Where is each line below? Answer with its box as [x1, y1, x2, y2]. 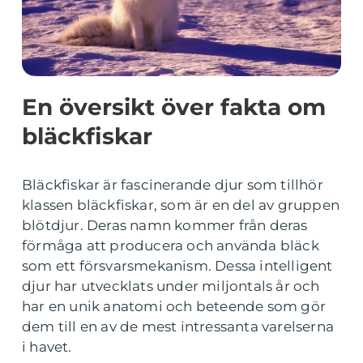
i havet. [22, 339, 72, 355]
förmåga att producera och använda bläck [22, 237, 319, 254]
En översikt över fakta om [22, 93, 326, 121]
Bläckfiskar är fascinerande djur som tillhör [22, 177, 323, 193]
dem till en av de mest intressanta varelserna [22, 318, 335, 335]
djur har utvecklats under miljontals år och [22, 278, 320, 294]
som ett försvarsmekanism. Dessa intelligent [22, 258, 333, 274]
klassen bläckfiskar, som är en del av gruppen [22, 197, 340, 213]
